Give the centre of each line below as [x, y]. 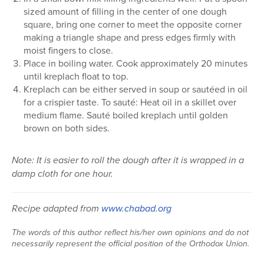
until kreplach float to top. [76, 76]
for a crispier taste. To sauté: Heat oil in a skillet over [130, 102]
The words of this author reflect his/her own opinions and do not [130, 232]
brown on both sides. [67, 128]
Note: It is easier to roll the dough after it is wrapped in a [128, 160]
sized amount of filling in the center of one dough [125, 11]
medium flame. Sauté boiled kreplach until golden [126, 115]
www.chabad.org [136, 208]
